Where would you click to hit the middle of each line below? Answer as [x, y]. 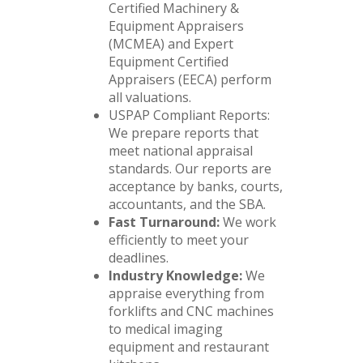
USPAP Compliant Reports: [189, 115]
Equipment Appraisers [176, 26]
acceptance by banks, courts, [196, 187]
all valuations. [150, 98]
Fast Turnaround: [164, 222]
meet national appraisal [181, 151]
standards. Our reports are [190, 169]
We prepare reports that [184, 133]
